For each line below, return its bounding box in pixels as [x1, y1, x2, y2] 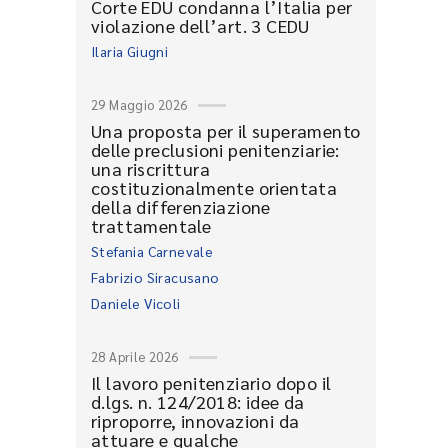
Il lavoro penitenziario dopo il [91, 371, 332, 394]
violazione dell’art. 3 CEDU [91, 14, 310, 37]
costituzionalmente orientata [91, 176, 338, 199]
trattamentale [91, 214, 212, 237]
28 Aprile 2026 [91, 348, 179, 365]
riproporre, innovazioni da [91, 409, 300, 432]
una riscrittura [91, 157, 211, 180]
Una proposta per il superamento [91, 119, 361, 142]
